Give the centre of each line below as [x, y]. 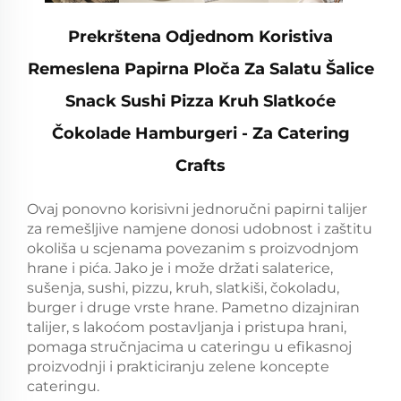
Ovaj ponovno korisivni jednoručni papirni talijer [197, 209]
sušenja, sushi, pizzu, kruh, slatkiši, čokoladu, [183, 288]
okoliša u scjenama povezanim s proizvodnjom [193, 249]
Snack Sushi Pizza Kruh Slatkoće [200, 102]
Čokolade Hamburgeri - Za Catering [200, 134]
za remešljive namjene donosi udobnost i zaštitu [200, 229]
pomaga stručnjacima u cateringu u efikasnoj [189, 347]
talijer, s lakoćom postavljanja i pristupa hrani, [187, 328]
